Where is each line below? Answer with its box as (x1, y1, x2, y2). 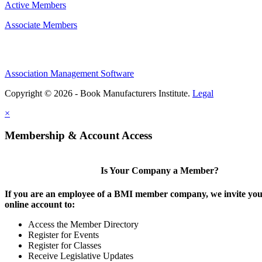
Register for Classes (28, 240, 101, 250)
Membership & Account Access (5, 129, 152, 142)
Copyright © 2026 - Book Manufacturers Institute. (5, 88, 192, 98)
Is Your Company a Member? (100, 166, 219, 176)
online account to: (5, 199, 75, 209)
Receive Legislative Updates (28, 250, 133, 261)
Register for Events (28, 229, 99, 240)
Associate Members (5, 19, 77, 30)
